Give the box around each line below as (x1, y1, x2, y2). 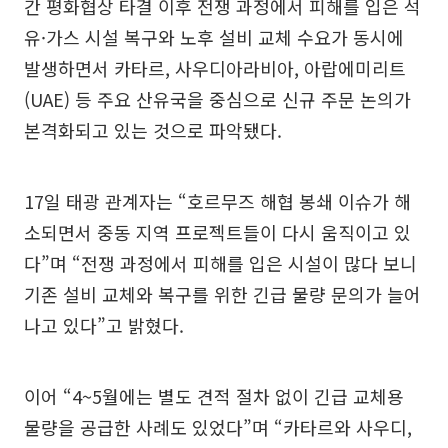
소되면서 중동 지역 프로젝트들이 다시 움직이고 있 (24, 218, 411, 245)
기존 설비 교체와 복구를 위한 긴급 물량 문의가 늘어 (24, 280, 421, 307)
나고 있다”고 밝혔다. (24, 311, 184, 338)
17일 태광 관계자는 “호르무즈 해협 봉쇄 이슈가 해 (24, 187, 411, 214)
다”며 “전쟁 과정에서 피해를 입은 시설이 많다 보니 (24, 249, 417, 276)
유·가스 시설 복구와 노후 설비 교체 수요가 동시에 (24, 23, 404, 50)
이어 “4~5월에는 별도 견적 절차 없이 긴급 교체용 (24, 382, 404, 409)
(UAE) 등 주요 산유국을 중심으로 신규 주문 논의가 (24, 85, 411, 112)
